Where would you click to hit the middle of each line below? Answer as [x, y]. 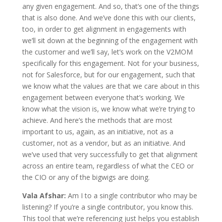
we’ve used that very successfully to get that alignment [110, 154]
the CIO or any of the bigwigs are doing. [86, 177]
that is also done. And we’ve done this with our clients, [109, 17]
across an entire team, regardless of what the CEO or [108, 166]
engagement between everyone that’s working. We [103, 97]
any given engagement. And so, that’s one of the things [111, 6]
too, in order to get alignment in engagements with [104, 29]
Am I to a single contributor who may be [132, 195]
